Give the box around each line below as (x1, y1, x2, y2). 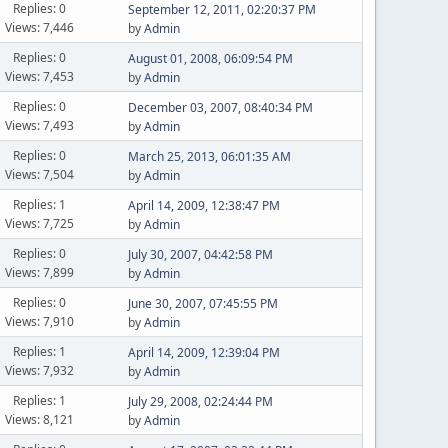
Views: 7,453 (5, 67, 75, 85)
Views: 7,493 (5, 116, 75, 134)
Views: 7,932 (5, 361, 75, 379)
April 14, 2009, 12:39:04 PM (127, 344, 280, 361)
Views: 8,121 (5, 410, 75, 428)
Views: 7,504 (5, 165, 75, 183)
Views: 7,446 (5, 18, 75, 36)
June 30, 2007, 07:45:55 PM (127, 295, 278, 312)
